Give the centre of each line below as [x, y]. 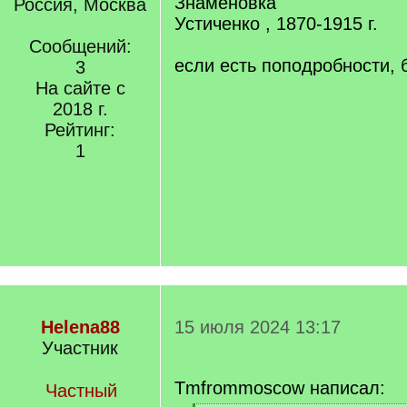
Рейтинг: [80, 130]
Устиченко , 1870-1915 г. [276, 24]
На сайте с [80, 88]
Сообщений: [80, 46]
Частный [81, 391]
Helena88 [80, 327]
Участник [80, 348]
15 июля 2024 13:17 [258, 327]
